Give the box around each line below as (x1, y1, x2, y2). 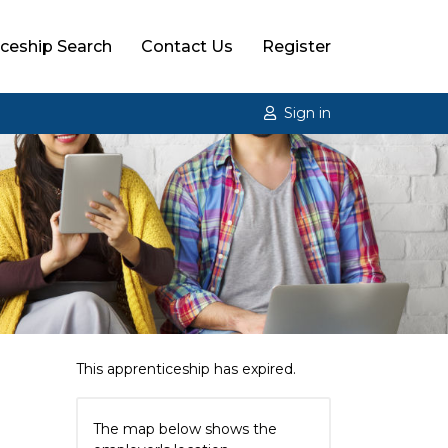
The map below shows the (93, 420, 277, 438)
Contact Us (141, 36, 233, 56)
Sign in (284, 104, 331, 122)
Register (262, 36, 331, 56)
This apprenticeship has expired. (76, 360, 296, 378)
